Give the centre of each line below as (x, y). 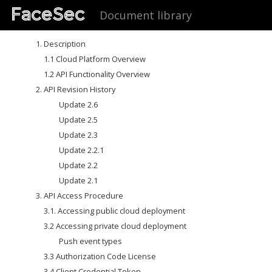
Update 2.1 (79, 180)
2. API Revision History (75, 89)
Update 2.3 (79, 135)
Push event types (91, 241)
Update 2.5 (79, 120)
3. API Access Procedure (79, 195)
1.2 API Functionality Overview (97, 74)
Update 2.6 (79, 104)
